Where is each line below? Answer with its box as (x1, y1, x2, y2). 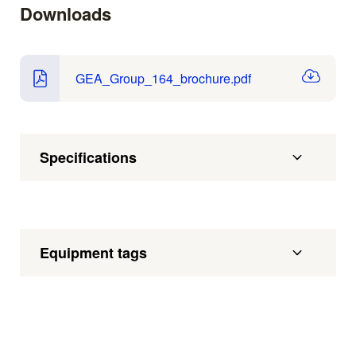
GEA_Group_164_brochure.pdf (75, 68, 251, 87)
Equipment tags (40, 242, 147, 264)
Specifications (40, 147, 137, 168)
